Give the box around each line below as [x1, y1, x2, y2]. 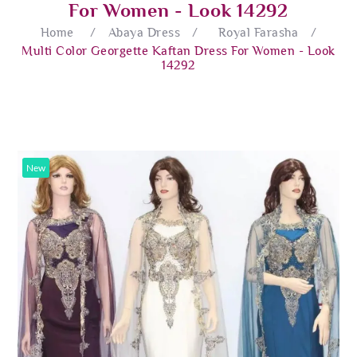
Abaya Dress [108, 25, 180, 40]
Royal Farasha [218, 25, 299, 40]
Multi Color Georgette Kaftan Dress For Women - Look [22, 43, 335, 58]
